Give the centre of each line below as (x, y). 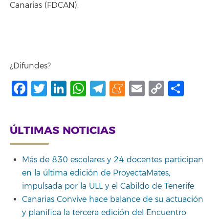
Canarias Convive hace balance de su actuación (113, 200)
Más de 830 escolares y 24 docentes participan (113, 160)
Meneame (164, 88)
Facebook (65, 88)
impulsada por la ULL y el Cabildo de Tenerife (108, 186)
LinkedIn (99, 88)
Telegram (141, 88)
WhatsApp (126, 88)
